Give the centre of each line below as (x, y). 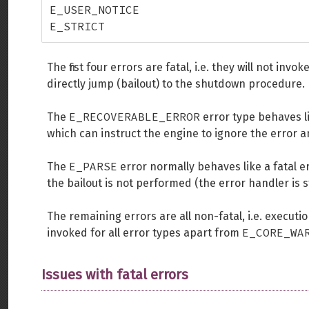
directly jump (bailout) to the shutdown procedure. (176, 84)
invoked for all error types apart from (144, 233)
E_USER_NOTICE (94, 10)
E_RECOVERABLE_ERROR (134, 117)
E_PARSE (93, 166)
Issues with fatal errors (115, 275)
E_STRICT (77, 26)
